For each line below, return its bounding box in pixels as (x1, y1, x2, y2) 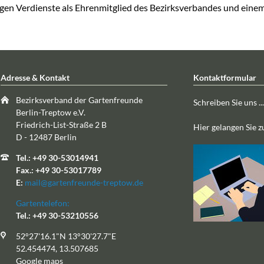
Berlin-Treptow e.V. (16, 107, 86, 117)
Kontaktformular (193, 72, 256, 82)
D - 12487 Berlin (16, 131, 77, 142)
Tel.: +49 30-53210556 (16, 210, 99, 220)
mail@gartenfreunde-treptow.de (25, 177, 144, 187)
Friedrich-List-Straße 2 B (16, 119, 107, 130)
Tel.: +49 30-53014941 (16, 152, 99, 163)
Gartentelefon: (16, 197, 70, 208)
